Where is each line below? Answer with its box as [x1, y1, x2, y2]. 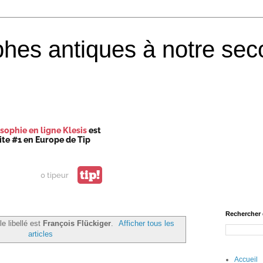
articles [28, 229, 53, 238]
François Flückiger [42, 218, 111, 228]
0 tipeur [41, 170, 69, 180]
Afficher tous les [119, 218, 175, 228]
